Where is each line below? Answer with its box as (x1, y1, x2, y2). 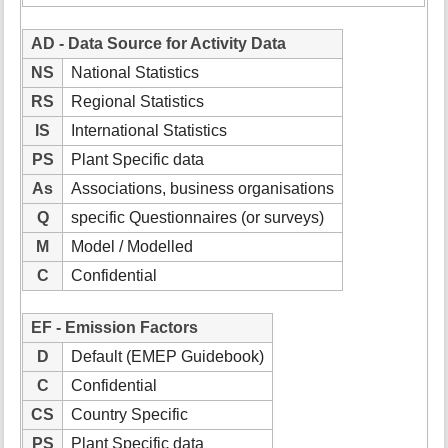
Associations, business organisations (71, 179, 335, 197)
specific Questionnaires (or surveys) (71, 208, 325, 226)
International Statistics (71, 121, 228, 139)
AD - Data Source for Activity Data (31, 34, 287, 52)
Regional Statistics (71, 92, 205, 110)
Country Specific (71, 406, 189, 424)
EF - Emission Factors (31, 319, 199, 337)
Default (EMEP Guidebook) (71, 348, 265, 366)
